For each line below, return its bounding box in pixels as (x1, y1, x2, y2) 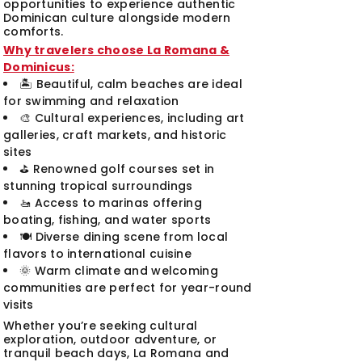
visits (3, 297, 34, 313)
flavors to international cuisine (3, 246, 192, 262)
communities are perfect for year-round (3, 280, 252, 296)
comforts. (3, 23, 64, 40)
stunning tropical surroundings (3, 178, 193, 194)
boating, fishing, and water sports (3, 212, 212, 228)
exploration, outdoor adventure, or (3, 331, 217, 347)
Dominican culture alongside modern (3, 10, 231, 26)
